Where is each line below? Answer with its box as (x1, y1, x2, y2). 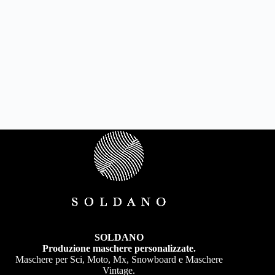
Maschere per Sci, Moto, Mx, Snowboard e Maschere (15, 254, 223, 265)
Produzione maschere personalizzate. (42, 243, 196, 254)
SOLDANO (94, 232, 144, 242)
